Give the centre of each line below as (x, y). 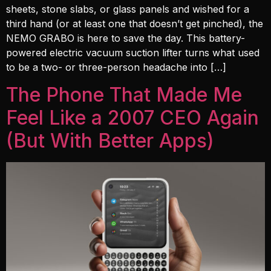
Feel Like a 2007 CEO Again (132, 117)
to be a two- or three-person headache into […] (116, 67)
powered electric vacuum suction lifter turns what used (133, 53)
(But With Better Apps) (110, 140)
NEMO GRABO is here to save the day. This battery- (126, 38)
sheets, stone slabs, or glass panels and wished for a (128, 9)
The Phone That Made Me (124, 94)
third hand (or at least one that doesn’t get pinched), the (135, 24)
